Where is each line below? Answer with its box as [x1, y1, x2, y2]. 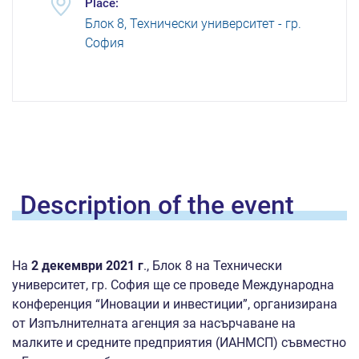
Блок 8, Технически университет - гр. [85, 16, 301, 32]
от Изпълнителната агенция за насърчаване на [12, 316, 296, 332]
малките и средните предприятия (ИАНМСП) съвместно [12, 335, 346, 351]
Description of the [20, 190, 224, 221]
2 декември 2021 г [28, 258, 143, 274]
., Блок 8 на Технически [143, 258, 282, 274]
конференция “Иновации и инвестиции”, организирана [12, 296, 337, 313]
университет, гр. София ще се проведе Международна [12, 277, 334, 293]
